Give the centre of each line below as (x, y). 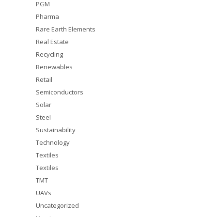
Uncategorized (57, 205)
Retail (44, 79)
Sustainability (56, 130)
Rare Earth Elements (66, 29)
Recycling (49, 54)
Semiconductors (60, 92)
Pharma (47, 16)
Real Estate (52, 42)
